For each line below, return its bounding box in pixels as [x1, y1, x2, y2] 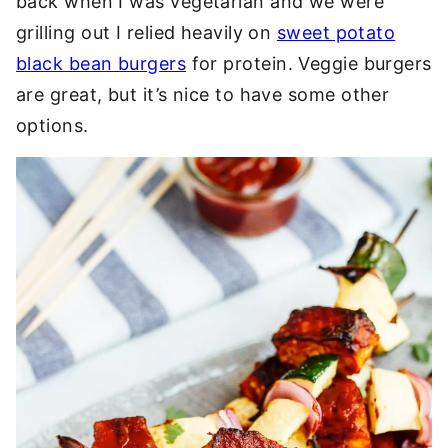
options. [16, 115, 89, 136]
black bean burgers [16, 53, 187, 74]
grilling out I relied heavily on [16, 22, 277, 43]
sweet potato [276, 22, 396, 43]
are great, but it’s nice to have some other [16, 84, 390, 105]
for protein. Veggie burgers [186, 53, 432, 74]
